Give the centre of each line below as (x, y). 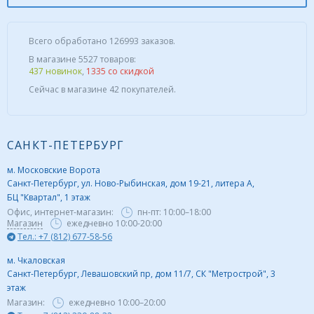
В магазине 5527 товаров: (82, 60)
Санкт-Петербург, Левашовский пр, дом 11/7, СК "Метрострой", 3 (141, 274)
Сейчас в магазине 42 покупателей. (102, 90)
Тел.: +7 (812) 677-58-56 (65, 237)
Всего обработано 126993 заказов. (102, 41)
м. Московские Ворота (54, 170)
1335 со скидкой (120, 71)
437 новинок (55, 71)
